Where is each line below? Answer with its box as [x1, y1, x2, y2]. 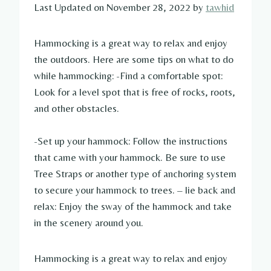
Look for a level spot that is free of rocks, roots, [34, 86, 235, 99]
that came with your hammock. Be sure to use [34, 151, 226, 164]
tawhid [206, 1, 234, 14]
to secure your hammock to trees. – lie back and [34, 184, 235, 197]
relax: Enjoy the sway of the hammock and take [34, 200, 232, 213]
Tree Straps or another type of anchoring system [34, 168, 237, 180]
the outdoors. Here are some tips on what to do [34, 53, 233, 66]
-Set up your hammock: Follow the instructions [34, 135, 227, 148]
